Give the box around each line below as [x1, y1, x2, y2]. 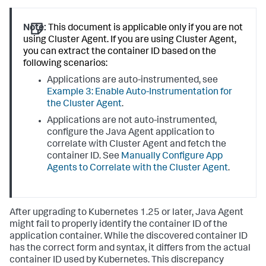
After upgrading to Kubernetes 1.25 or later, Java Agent [9, 208, 243, 218]
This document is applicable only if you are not [46, 24, 243, 33]
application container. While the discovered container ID [9, 232, 248, 242]
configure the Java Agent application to [47, 128, 215, 138]
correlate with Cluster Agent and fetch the [47, 140, 227, 150]
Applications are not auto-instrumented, [47, 116, 217, 126]
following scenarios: [23, 59, 108, 69]
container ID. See [47, 152, 122, 161]
